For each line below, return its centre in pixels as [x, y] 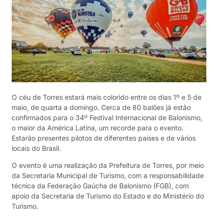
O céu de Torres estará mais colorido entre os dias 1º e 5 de [107, 97]
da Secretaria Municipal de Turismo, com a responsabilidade [108, 176]
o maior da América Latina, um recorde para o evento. [98, 128]
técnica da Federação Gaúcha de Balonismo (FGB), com [100, 186]
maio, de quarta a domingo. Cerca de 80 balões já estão [101, 107]
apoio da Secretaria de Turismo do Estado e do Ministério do [108, 196]
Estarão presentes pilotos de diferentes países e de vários [104, 138]
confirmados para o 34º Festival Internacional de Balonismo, [107, 118]
